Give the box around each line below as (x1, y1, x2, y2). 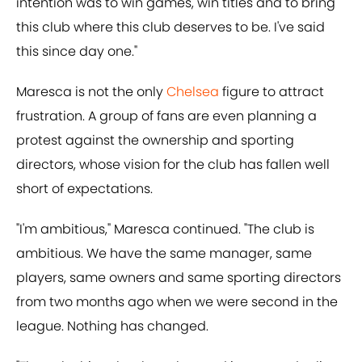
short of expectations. (16, 179, 153, 199)
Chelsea (166, 82, 219, 102)
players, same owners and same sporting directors (16, 268, 341, 288)
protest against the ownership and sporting (16, 131, 294, 150)
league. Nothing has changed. (16, 317, 208, 336)
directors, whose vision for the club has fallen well (16, 155, 330, 175)
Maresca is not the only (16, 82, 166, 102)
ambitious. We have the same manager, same (16, 244, 312, 263)
